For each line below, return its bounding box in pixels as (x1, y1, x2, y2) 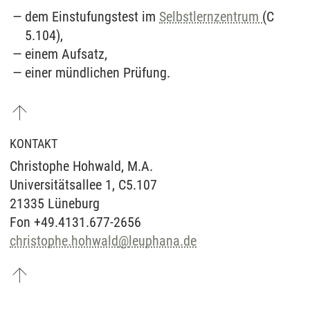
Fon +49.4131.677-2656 (10, 213, 141, 230)
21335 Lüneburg (10, 194, 100, 212)
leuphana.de (129, 232, 197, 249)
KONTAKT (10, 136, 57, 151)
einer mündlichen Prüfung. (25, 64, 171, 81)
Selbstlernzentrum (159, 8, 263, 25)
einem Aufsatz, (25, 45, 108, 62)
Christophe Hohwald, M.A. (10, 157, 153, 174)
